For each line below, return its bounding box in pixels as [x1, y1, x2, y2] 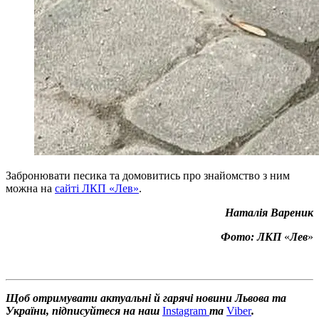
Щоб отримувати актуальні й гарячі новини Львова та [6, 292, 286, 305]
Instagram [162, 305, 209, 318]
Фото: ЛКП [221, 231, 284, 244]
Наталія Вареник [225, 206, 313, 219]
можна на [6, 182, 55, 195]
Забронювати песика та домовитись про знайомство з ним [6, 169, 290, 182]
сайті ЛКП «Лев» [55, 182, 139, 195]
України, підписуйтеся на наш [6, 305, 162, 318]
